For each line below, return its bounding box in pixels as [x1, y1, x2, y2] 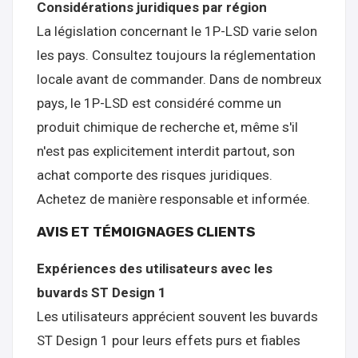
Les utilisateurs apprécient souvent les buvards [37, 308, 318, 324]
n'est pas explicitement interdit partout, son [37, 143, 295, 159]
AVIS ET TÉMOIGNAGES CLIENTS [37, 224, 255, 240]
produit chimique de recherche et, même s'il [37, 119, 298, 135]
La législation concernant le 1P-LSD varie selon [37, 23, 317, 39]
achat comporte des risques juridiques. [37, 167, 272, 183]
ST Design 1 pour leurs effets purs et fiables [37, 332, 300, 348]
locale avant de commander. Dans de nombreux [37, 71, 321, 87]
